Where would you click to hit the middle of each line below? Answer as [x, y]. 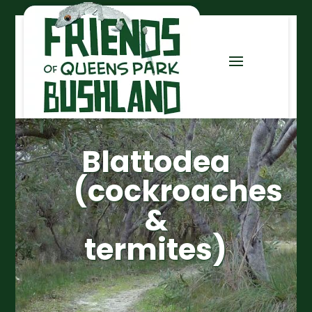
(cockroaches [178, 192]
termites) [156, 250]
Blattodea [156, 162]
